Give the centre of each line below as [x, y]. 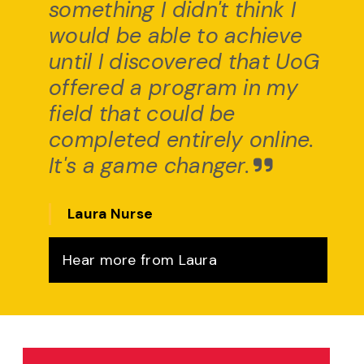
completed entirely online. [182, 139]
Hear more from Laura [140, 260]
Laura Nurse [110, 213]
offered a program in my [173, 87]
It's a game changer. [149, 165]
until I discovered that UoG [184, 61]
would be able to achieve [176, 35]
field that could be [142, 113]
